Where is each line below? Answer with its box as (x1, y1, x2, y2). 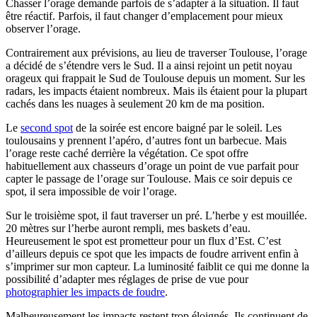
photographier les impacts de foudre (6, 285, 165, 298)
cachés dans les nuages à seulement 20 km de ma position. (6, 97, 265, 110)
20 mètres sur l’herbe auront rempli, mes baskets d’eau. (6, 221, 250, 234)
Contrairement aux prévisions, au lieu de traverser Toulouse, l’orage (6, 46, 307, 59)
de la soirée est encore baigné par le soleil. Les (73, 121, 282, 134)
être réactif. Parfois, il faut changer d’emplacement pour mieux (6, 9, 283, 22)
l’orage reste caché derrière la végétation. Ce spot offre (6, 146, 248, 159)
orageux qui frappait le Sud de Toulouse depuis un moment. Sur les (6, 71, 305, 84)
